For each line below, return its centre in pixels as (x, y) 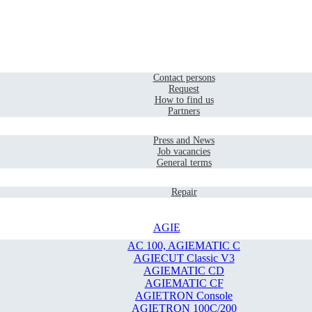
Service (166, 174)
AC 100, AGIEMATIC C (184, 245)
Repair (184, 192)
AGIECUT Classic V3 (184, 258)
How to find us (184, 100)
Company (166, 123)
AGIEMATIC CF (184, 283)
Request (184, 89)
